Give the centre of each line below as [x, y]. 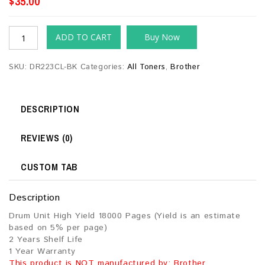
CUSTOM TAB [49, 167]
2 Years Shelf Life [46, 240]
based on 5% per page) [58, 228]
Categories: [104, 67]
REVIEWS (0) [47, 138]
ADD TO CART [84, 37]
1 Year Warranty [42, 252]
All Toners [146, 67]
